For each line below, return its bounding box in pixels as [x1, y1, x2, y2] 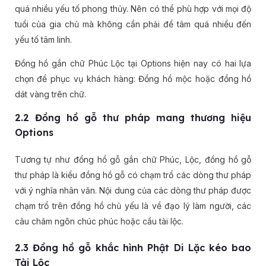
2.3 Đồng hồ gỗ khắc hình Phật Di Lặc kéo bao [14, 242, 252, 254]
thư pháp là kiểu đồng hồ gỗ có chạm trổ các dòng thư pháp [14, 170, 252, 180]
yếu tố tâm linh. [14, 34, 72, 45]
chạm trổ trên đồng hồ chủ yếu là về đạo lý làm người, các [14, 201, 252, 211]
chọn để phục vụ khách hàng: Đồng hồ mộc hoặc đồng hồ [14, 74, 252, 84]
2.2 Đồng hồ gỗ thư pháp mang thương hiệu [14, 112, 252, 124]
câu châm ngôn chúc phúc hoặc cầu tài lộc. [14, 216, 183, 227]
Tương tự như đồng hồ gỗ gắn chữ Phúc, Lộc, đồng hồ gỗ [14, 154, 252, 165]
